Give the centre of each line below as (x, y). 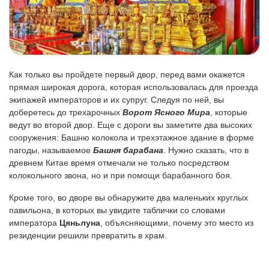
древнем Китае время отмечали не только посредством (119, 163)
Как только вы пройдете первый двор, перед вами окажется (127, 74)
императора (34, 223)
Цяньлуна (80, 223)
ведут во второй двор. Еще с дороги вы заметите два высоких (131, 125)
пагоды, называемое (51, 150)
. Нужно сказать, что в (206, 150)
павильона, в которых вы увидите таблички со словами (117, 210)
